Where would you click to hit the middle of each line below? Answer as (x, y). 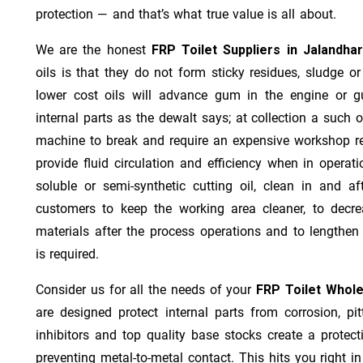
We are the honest (94, 49)
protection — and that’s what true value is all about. (186, 14)
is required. (68, 254)
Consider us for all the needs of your (146, 289)
